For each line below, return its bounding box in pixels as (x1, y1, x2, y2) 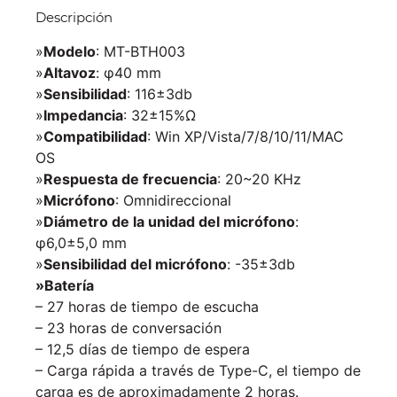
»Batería (35, 276, 94, 294)
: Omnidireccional (115, 191, 231, 209)
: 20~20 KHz (217, 169, 301, 188)
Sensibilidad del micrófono (43, 254, 227, 273)
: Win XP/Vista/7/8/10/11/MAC (147, 127, 344, 145)
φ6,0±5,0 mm (35, 233, 127, 252)
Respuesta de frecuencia (43, 169, 217, 188)
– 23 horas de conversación (35, 318, 222, 337)
